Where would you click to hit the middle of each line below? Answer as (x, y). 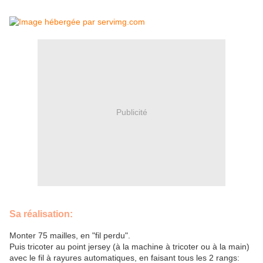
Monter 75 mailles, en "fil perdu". (70, 235)
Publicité (131, 112)
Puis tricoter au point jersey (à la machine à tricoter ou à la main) (129, 246)
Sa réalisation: (41, 214)
